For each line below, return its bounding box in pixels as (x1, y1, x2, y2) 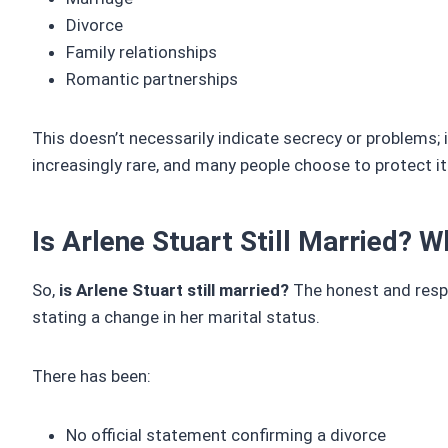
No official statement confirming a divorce (66, 425, 386, 446)
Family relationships (66, 42, 217, 63)
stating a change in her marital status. (32, 307, 320, 328)
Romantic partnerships (66, 69, 238, 90)
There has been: (32, 366, 151, 387)
